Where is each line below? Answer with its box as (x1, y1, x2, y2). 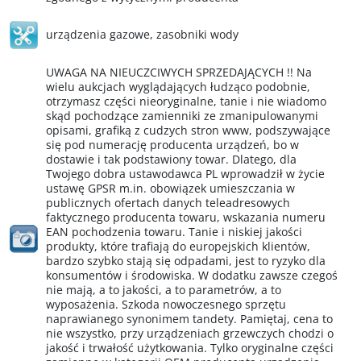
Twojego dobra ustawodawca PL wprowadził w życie (46, 166, 325, 181)
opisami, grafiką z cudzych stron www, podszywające (46, 122, 330, 138)
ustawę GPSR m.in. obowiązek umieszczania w (46, 180, 295, 196)
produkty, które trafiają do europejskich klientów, (46, 239, 310, 254)
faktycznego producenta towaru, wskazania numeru (46, 210, 326, 225)
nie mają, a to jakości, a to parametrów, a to (46, 282, 281, 297)
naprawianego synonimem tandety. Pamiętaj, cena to (46, 311, 333, 326)
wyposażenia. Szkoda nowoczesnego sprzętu (46, 297, 286, 312)
